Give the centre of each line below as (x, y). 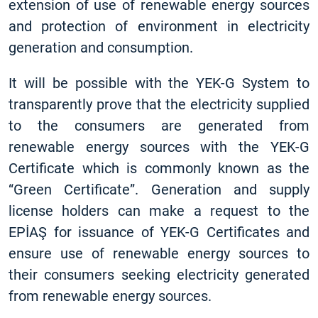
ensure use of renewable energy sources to (159, 253)
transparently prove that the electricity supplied (159, 104)
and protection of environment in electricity (159, 26)
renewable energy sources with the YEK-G (159, 147)
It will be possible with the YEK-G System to (159, 83)
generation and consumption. (101, 48)
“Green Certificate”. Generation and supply (159, 190)
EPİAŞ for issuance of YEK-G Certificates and (159, 232)
